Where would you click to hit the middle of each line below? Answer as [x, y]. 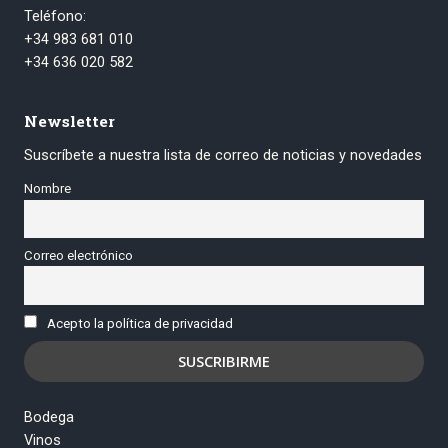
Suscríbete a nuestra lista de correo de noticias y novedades [223, 154]
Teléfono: [55, 16]
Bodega [49, 417]
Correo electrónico [78, 256]
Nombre [47, 189]
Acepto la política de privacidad [140, 324]
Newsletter [69, 120]
